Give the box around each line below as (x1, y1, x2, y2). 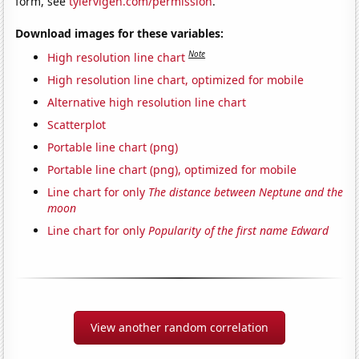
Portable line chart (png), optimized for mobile (47, 161, 297, 177)
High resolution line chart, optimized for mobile (47, 71, 305, 87)
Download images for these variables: (15, 25, 224, 41)
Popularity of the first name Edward (148, 222, 329, 238)
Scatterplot (47, 116, 107, 132)
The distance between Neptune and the (148, 184, 344, 200)
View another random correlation (91, 319, 268, 335)
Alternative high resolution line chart (47, 94, 247, 110)
